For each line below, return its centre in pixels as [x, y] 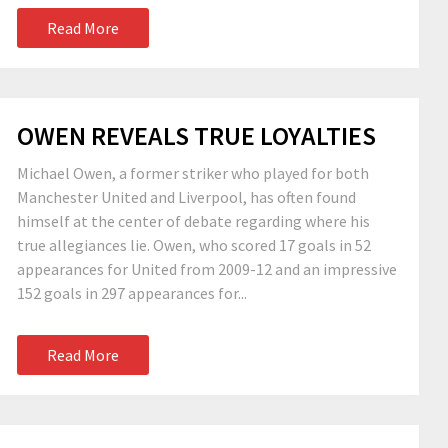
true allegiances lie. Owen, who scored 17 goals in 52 [194, 245]
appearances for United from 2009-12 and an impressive [207, 269]
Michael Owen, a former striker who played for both [193, 173]
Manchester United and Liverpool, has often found [186, 197]
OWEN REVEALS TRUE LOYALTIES [196, 135]
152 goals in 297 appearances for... [132, 293]
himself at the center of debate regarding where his [193, 221]
